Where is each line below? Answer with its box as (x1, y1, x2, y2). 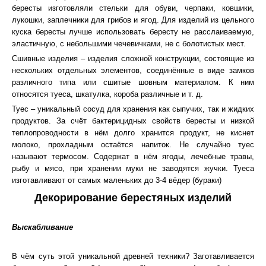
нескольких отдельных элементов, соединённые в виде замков (12, 66, 254, 75)
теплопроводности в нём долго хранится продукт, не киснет (12, 128, 254, 137)
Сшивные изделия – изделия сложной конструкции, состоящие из (12, 54, 254, 63)
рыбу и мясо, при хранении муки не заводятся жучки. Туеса (12, 164, 254, 173)
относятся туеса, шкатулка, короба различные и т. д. (12, 90, 203, 99)
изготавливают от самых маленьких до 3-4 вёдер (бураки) (12, 176, 221, 185)
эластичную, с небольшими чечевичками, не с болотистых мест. (12, 39, 246, 48)
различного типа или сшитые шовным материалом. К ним (12, 78, 254, 87)
